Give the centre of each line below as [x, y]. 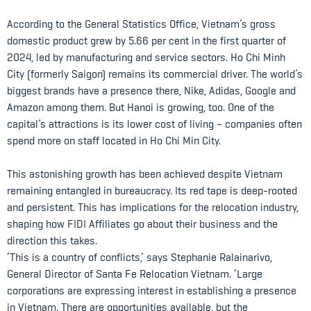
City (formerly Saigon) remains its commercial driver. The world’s [155, 74]
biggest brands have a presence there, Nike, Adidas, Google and [151, 91]
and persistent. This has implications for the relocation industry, [153, 207]
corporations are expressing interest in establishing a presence [152, 291]
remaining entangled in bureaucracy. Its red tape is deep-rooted [152, 191]
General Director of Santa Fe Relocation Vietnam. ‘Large [135, 274]
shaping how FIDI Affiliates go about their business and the [142, 224]
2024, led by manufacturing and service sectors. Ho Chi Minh [146, 57]
